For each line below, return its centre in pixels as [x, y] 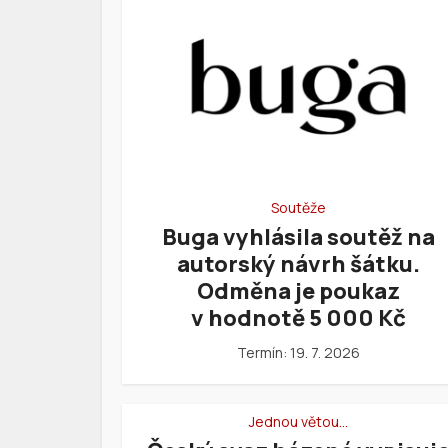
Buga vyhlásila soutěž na [298, 237]
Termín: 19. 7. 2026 [298, 353]
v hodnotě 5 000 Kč [298, 318]
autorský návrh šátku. [298, 264]
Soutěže [298, 208]
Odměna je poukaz [298, 291]
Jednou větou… [298, 422]
